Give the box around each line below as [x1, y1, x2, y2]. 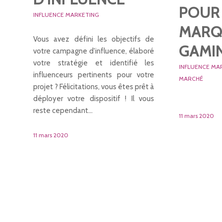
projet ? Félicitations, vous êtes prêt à [33, 82, 155, 91]
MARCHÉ [179, 75, 204, 82]
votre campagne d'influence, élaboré [33, 46, 155, 55]
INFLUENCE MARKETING [33, 10, 99, 18]
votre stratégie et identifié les [33, 58, 155, 67]
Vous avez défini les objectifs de [33, 34, 155, 44]
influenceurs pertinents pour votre [33, 70, 155, 79]
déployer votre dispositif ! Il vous [33, 94, 155, 103]
